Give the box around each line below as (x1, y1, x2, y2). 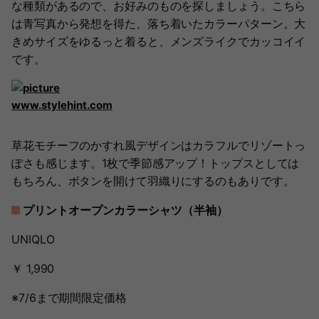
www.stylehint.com (11, 98, 113, 113)
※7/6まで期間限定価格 (11, 291, 127, 305)
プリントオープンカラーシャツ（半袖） (23, 203, 228, 218)
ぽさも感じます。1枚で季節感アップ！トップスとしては (11, 156, 300, 171)
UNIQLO (11, 232, 55, 247)
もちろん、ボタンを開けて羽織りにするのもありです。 (11, 174, 295, 189)
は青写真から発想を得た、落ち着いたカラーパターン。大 (11, 16, 306, 31)
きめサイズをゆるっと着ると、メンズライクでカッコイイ (11, 34, 306, 49)
